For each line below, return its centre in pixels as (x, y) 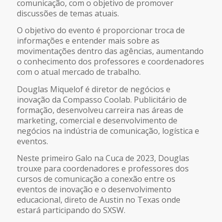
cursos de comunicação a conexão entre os (96, 179)
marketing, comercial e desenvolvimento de (97, 120)
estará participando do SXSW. (71, 210)
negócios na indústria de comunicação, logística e (108, 131)
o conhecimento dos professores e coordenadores (110, 62)
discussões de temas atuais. (68, 13)
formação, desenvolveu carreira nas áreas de (100, 110)
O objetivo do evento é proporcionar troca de (101, 30)
